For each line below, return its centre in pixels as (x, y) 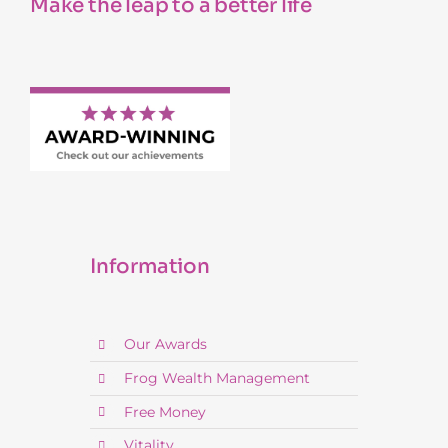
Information (149, 266)
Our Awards (165, 343)
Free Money (164, 411)
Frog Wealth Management (216, 377)
